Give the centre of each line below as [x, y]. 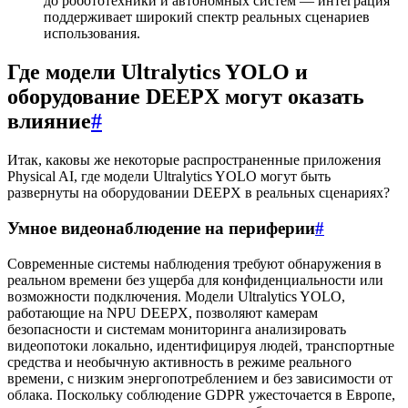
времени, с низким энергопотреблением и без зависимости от [200, 378]
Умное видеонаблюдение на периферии [161, 228]
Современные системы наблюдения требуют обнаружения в [194, 263]
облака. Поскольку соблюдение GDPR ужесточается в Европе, [201, 394]
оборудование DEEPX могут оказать [186, 97]
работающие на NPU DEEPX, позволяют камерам [163, 312]
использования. [92, 34]
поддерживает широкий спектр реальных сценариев [207, 17]
